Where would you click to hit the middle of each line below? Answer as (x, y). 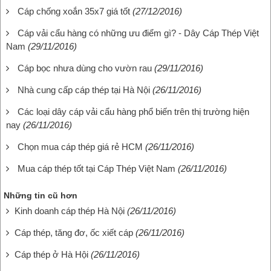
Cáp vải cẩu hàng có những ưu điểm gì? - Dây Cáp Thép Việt (138, 33)
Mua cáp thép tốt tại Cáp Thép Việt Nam (96, 168)
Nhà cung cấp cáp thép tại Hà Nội (84, 90)
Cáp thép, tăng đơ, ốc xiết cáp (74, 232)
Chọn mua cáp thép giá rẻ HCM (80, 146)
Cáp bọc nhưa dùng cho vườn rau (85, 68)
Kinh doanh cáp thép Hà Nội (70, 211)
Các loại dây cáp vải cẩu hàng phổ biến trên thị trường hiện (133, 111)
